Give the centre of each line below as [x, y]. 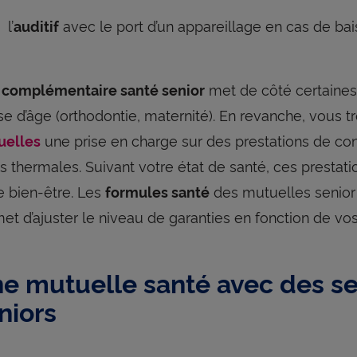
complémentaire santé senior [103, 89]
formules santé [157, 191]
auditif [36, 25]
